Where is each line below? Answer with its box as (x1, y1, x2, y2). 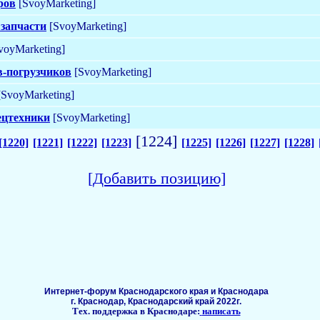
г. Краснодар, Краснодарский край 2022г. (71, 296, 241, 306)
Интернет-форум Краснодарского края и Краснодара (44, 286, 269, 296)
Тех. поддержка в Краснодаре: (71, 306, 200, 316)
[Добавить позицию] (87, 169, 226, 187)
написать (201, 306, 241, 316)
